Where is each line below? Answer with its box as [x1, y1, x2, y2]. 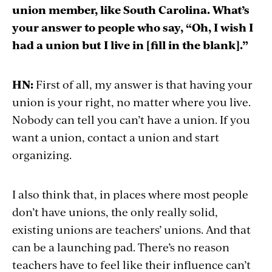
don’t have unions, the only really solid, [12, 203, 218, 219]
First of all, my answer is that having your [36, 76, 253, 92]
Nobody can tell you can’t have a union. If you [12, 111, 250, 127]
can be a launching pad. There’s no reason [12, 239, 229, 254]
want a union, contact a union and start [12, 129, 219, 144]
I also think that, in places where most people [12, 186, 248, 202]
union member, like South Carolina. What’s [12, 1, 250, 17]
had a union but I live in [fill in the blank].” [12, 36, 248, 52]
